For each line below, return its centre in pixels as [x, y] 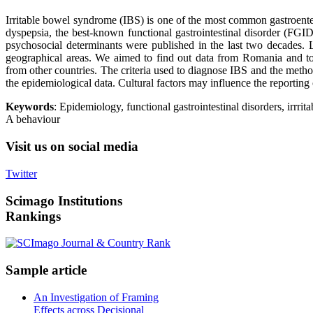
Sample [27, 270]
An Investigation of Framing [96, 297]
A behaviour [33, 119]
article [67, 270]
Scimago [30, 201]
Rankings [33, 216]
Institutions [88, 201]
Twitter [21, 173]
